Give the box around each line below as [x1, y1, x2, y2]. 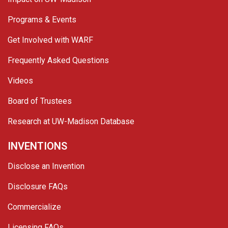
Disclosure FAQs [8, 181, 68, 191]
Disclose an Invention [8, 161, 84, 171]
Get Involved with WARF [8, 35, 93, 45]
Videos [8, 75, 33, 85]
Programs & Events [8, 14, 76, 24]
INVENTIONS [8, 139, 67, 152]
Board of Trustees [8, 96, 72, 106]
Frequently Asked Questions [8, 55, 109, 65]
